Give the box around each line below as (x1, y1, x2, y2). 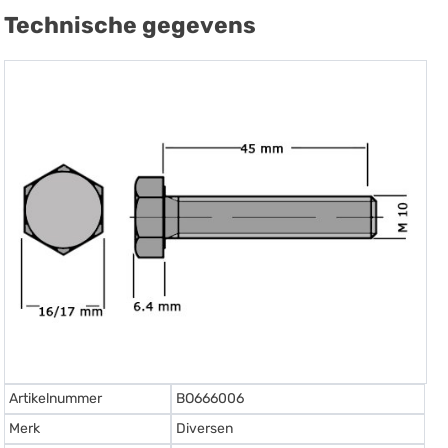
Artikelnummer (9, 389, 103, 407)
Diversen (176, 419, 234, 437)
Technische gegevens (4, 11, 257, 40)
